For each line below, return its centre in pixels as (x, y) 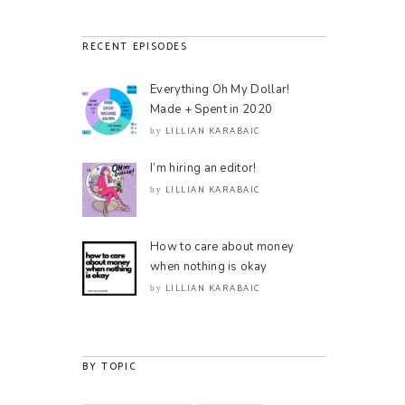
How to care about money (222, 247)
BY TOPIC (110, 367)
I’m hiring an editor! (203, 168)
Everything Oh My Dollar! (220, 89)
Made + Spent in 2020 (212, 109)
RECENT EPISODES (135, 47)
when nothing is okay (209, 267)
